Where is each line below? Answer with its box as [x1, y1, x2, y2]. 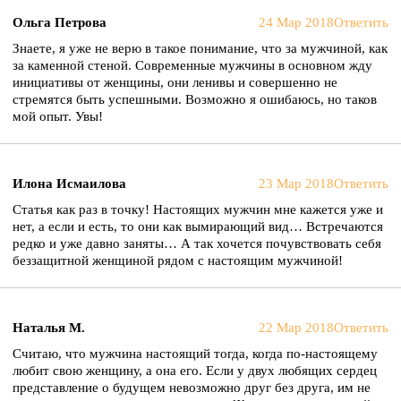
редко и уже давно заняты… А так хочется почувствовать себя [13, 236, 381, 251]
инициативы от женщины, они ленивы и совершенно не [13, 75, 337, 90]
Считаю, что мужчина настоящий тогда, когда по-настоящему [13, 346, 378, 361]
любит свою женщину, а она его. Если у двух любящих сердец [13, 363, 377, 378]
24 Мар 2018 [259, 15, 334, 30]
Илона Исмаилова [13, 176, 126, 191]
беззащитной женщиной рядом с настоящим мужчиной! [13, 253, 343, 268]
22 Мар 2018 [259, 320, 334, 335]
